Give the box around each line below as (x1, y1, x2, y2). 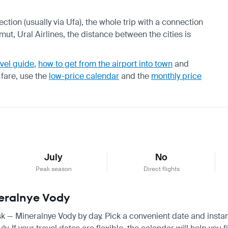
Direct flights (143, 164, 180, 173)
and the (119, 70, 151, 81)
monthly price (151, 70, 202, 81)
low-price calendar (49, 70, 119, 81)
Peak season (35, 164, 72, 173)
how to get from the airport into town (38, 58, 173, 69)
